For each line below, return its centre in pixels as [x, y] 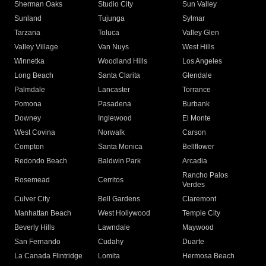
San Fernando [37, 242]
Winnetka [29, 61]
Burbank [196, 104]
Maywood [198, 228]
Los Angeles [202, 61]
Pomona [28, 104]
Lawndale [114, 228]
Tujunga [112, 19]
